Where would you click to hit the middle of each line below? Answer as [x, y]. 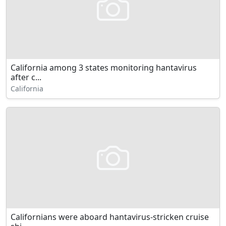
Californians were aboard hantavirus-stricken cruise [110, 217]
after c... [26, 77]
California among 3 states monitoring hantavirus [104, 68]
